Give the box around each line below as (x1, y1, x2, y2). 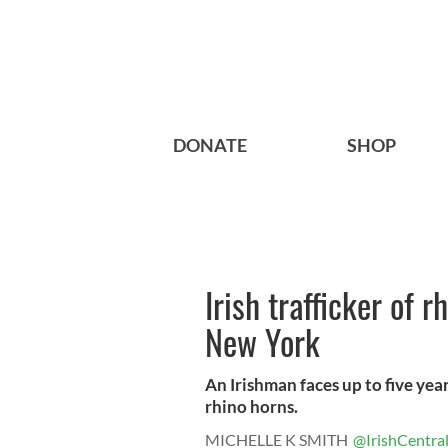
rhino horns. (205, 396, 298, 418)
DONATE (173, 134, 247, 157)
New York (205, 316, 320, 368)
